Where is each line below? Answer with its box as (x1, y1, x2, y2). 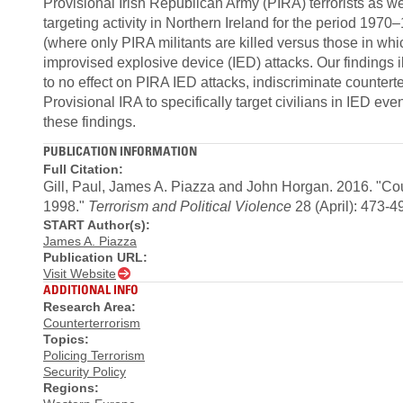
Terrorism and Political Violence (88, 198, 291, 214)
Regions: (43, 381, 99, 395)
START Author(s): (43, 217, 150, 232)
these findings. (43, 114, 136, 130)
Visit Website (43, 265, 116, 281)
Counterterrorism (43, 316, 140, 330)
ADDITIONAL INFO (43, 281, 139, 297)
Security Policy (43, 364, 126, 379)
